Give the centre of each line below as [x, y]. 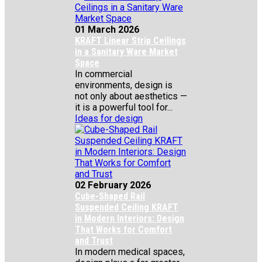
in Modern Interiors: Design [130, 218]
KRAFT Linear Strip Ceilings [130, 41]
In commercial [104, 74]
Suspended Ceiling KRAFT [127, 207]
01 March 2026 [107, 30]
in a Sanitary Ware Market [126, 52]
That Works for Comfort [123, 230]
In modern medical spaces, [130, 252]
